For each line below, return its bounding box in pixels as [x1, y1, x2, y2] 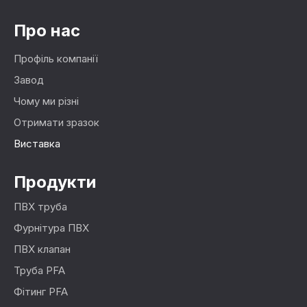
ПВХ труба [14, 200, 67, 214]
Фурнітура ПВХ [14, 221, 89, 235]
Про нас [14, 21, 80, 41]
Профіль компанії [14, 52, 98, 66]
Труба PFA [14, 264, 65, 278]
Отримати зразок [14, 116, 99, 130]
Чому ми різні [14, 95, 79, 108]
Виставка [14, 137, 60, 151]
